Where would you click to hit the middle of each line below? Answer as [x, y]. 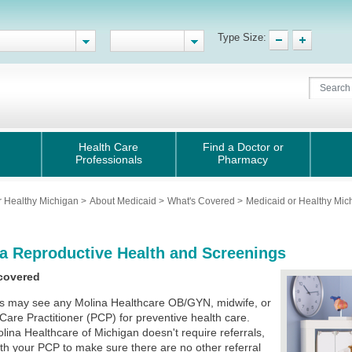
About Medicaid [124, 201]
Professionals [108, 159]
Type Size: [242, 37]
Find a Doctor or [243, 147]
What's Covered [202, 201]
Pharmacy [243, 159]
